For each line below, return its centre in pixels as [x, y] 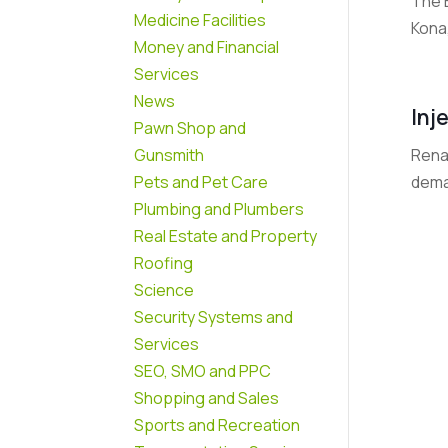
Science [164, 289]
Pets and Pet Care [201, 181]
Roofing [164, 262]
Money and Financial [207, 46]
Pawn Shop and [190, 127]
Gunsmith [169, 154]
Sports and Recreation [217, 424]
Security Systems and [214, 316]
